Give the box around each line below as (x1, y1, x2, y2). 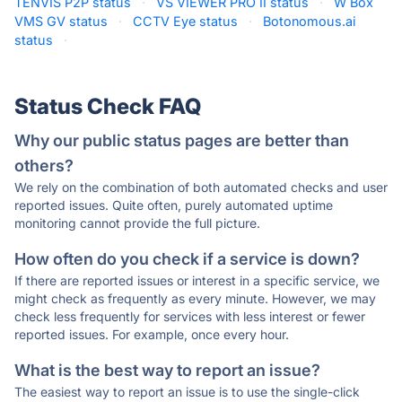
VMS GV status (14, 13, 108, 29)
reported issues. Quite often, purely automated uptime (14, 197, 333, 213)
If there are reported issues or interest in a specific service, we (14, 273, 380, 288)
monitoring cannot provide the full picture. (14, 215, 260, 231)
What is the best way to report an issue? (14, 361, 320, 380)
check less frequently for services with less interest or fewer (14, 309, 365, 324)
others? (14, 156, 74, 175)
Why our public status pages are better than (14, 131, 349, 150)
